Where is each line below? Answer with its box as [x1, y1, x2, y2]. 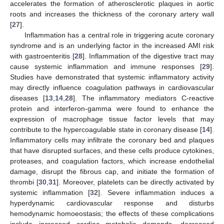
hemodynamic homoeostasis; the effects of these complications [10, 209, 214, 217]
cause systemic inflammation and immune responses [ [10, 62, 202, 70]
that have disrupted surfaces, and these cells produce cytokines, [10, 146, 214, 154]
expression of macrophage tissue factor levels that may [10, 114, 214, 123]
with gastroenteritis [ [10, 51, 74, 60]
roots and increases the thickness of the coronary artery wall [10, 9, 214, 18]
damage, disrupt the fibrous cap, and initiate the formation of [10, 167, 214, 175]
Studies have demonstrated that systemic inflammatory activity [10, 72, 214, 81]
